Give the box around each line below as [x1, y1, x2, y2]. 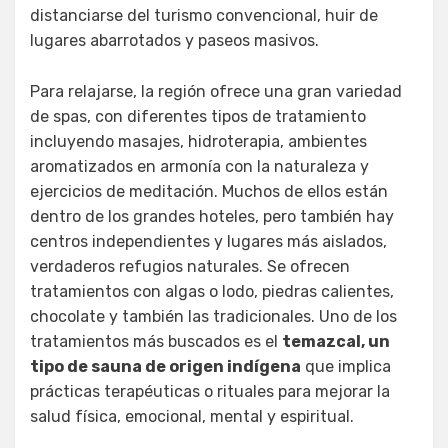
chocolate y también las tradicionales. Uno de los [30, 306, 397, 326]
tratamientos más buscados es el [30, 331, 282, 351]
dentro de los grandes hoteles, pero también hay [30, 206, 394, 226]
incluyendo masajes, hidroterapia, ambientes [30, 131, 367, 151]
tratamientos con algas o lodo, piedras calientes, [30, 281, 394, 301]
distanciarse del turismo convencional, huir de [30, 5, 378, 25]
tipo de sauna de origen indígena [30, 356, 301, 376]
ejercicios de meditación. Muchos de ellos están [30, 181, 388, 201]
